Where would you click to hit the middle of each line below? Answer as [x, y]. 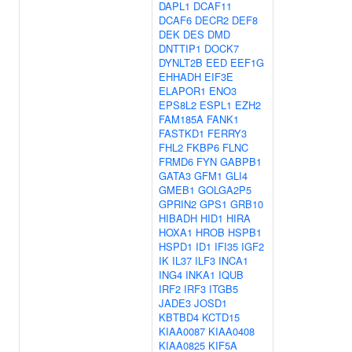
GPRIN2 [178, 204]
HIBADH [178, 218]
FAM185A [181, 119]
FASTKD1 [181, 133]
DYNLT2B [181, 62]
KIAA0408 [231, 331]
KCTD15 [221, 317]
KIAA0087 [182, 331]
